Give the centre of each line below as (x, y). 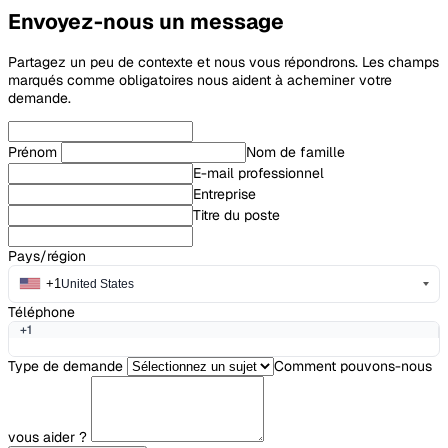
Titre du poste (236, 214)
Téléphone (41, 311)
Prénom (34, 151)
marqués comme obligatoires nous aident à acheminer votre (200, 79)
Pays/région (47, 255)
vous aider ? (49, 436)
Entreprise (224, 193)
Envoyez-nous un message (146, 22)
